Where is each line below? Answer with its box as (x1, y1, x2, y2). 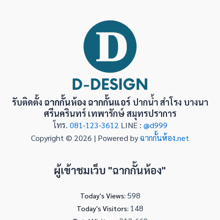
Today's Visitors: (77, 204, 130, 213)
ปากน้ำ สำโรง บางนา (131, 96, 208, 108)
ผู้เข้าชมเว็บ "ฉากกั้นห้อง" (54, 163, 166, 177)
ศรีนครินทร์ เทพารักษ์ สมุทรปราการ (44, 108, 176, 119)
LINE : (120, 120, 143, 130)
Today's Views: (80, 191, 127, 200)
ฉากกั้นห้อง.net (140, 133, 189, 143)
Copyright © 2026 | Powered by (31, 133, 140, 143)
